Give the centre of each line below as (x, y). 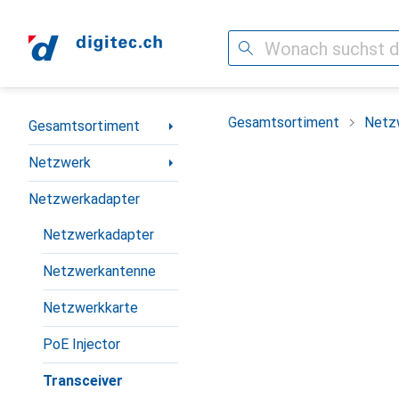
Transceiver (83, 381)
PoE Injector (81, 344)
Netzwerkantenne (99, 271)
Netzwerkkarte (90, 308)
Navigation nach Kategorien (115, 119)
